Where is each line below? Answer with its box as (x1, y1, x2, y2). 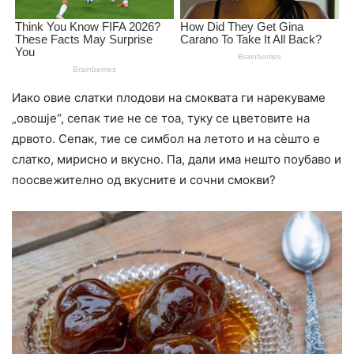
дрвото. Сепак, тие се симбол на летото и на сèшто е (12, 131, 320, 147)
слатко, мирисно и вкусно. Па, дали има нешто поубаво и (12, 152, 341, 168)
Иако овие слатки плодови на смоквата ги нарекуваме (12, 90, 326, 106)
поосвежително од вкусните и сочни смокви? (12, 172, 276, 188)
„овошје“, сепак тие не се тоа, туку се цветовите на (12, 111, 310, 126)
